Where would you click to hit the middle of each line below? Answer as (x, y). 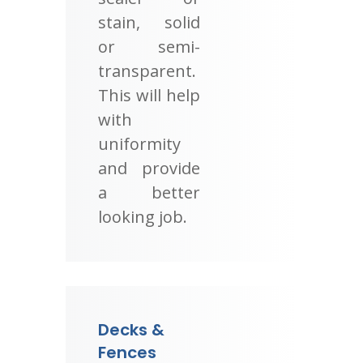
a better (149, 192)
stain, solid (149, 22)
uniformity (139, 143)
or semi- (149, 46)
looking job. (142, 216)
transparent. (147, 70)
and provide (149, 168)
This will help (149, 95)
